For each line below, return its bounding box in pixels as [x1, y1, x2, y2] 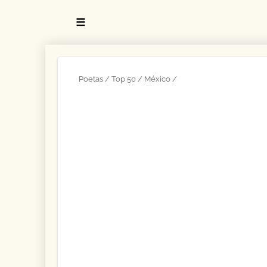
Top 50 [111, 74, 136, 83]
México [144, 74, 170, 83]
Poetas [78, 74, 103, 83]
